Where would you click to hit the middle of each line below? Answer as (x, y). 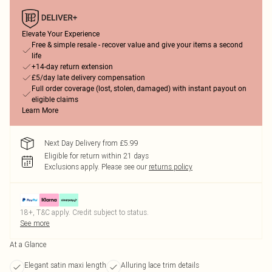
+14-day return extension (72, 67)
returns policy (171, 167)
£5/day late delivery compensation (88, 78)
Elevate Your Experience (61, 34)
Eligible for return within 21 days (97, 156)
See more (35, 223)
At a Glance (28, 244)
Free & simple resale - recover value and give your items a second (137, 45)
